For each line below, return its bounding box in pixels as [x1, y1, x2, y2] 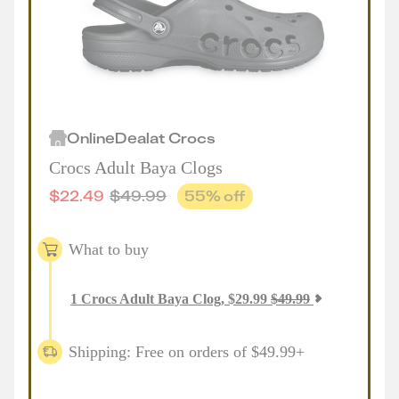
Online [67, 128, 115, 147]
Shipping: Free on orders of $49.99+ [69, 342, 305, 361]
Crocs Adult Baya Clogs [49, 158, 223, 177]
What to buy [69, 240, 149, 258]
